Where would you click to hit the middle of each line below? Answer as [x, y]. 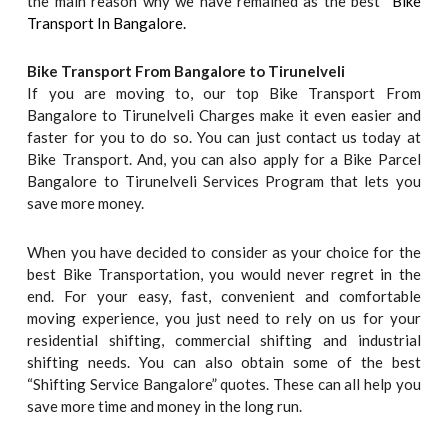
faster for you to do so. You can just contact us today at [224, 137]
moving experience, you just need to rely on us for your [224, 317]
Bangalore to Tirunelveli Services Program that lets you [224, 181]
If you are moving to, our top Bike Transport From [224, 93]
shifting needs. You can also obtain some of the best [224, 361]
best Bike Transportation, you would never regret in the [224, 273]
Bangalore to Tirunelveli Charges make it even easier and [224, 115]
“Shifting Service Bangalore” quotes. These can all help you [224, 383]
